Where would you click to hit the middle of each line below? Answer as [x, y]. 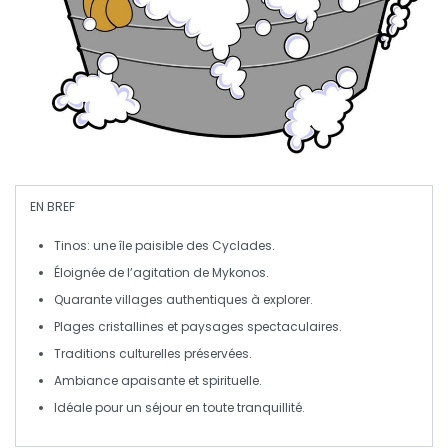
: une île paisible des [149, 246]
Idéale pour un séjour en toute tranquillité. [179, 408]
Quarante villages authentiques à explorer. [183, 300]
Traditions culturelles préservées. [153, 354]
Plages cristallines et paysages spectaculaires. [198, 327]
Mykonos [239, 273]
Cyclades [242, 246]
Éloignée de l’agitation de [133, 273]
